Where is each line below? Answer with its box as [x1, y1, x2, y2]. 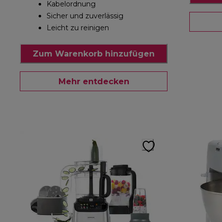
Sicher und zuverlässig [47, 11, 123, 21]
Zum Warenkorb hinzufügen [33, 49, 155, 58]
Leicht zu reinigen [47, 23, 109, 33]
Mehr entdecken [58, 76, 129, 86]
